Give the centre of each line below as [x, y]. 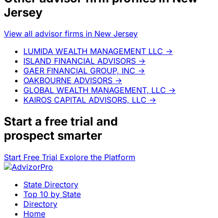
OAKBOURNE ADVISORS [68, 81]
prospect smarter [53, 136]
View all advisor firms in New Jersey [71, 34]
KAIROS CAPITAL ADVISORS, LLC [85, 100]
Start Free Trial [32, 157]
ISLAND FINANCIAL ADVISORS [80, 61]
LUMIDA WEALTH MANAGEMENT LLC [93, 51]
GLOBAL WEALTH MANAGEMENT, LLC [95, 90]
